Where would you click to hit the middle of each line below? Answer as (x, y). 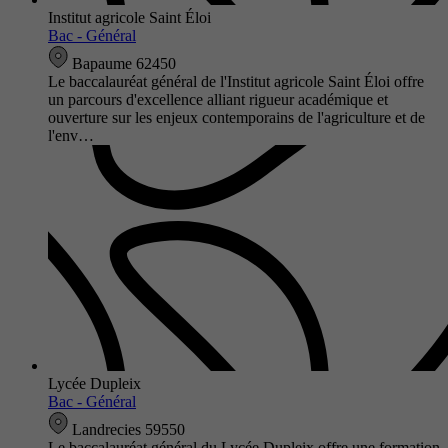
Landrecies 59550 (126, 429)
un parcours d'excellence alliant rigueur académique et (218, 99)
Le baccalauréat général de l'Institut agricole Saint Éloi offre (236, 81)
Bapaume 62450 (122, 63)
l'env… (71, 135)
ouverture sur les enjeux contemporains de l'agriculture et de (236, 117)
